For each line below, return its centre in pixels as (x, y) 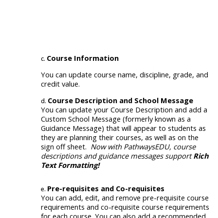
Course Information (83, 58)
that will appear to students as (156, 128)
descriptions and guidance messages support (117, 155)
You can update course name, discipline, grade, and (125, 74)
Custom (54, 118)
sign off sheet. (65, 146)
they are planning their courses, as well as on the (120, 137)
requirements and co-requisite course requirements (125, 207)
